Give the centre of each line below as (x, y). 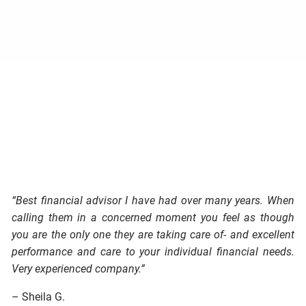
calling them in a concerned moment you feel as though (153, 218)
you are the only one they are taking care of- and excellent (153, 235)
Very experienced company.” (79, 269)
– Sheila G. (40, 297)
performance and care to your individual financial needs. (153, 252)
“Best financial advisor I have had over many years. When (153, 201)
